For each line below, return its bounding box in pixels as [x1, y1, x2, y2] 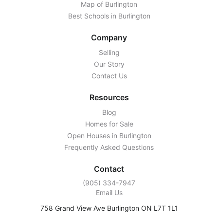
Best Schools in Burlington [68, 11, 150, 20]
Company [91, 32, 127, 42]
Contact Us [91, 71, 127, 80]
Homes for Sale [85, 119, 133, 128]
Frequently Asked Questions [64, 143, 154, 151]
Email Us [95, 188, 123, 197]
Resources [89, 92, 129, 102]
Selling [98, 48, 120, 56]
